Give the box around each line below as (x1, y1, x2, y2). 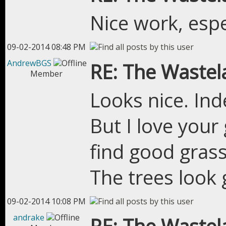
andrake (13, 212, 44, 223)
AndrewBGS (7, 58, 51, 69)
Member (30, 68, 63, 79)
